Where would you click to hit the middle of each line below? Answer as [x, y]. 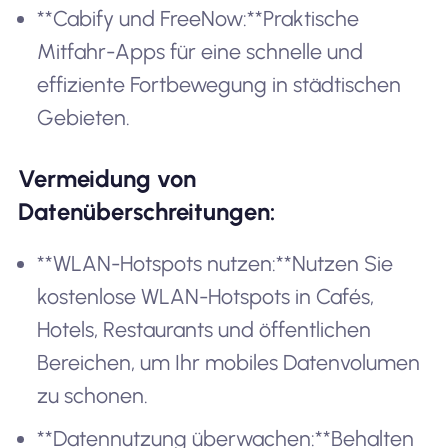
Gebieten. [84, 117]
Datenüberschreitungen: [146, 212]
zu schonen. [93, 396]
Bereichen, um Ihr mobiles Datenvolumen [229, 363]
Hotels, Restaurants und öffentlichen [204, 330]
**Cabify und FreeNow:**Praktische [198, 18]
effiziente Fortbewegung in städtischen [219, 84]
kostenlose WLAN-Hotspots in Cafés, [206, 297]
